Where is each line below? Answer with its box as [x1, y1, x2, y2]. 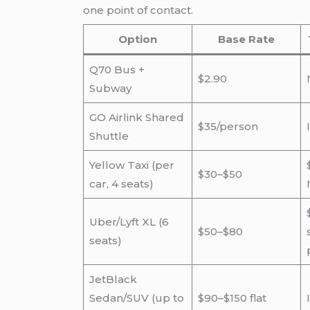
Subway [89, 82, 131, 95]
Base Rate [218, 33, 275, 46]
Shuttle [89, 129, 129, 143]
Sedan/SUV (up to [89, 291, 184, 305]
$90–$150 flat [197, 291, 266, 305]
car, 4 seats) [89, 177, 154, 191]
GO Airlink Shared [89, 111, 184, 125]
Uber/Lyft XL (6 [89, 215, 169, 229]
